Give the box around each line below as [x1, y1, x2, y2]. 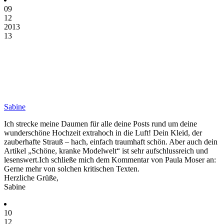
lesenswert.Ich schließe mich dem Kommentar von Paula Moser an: [4, 155, 216, 164]
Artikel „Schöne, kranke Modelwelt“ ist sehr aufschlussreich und [4, 146, 208, 155]
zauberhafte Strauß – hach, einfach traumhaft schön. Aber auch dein [4, 137, 217, 146]
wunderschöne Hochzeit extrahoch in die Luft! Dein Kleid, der [4, 128, 202, 137]
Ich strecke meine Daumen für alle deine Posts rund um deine [4, 119, 197, 128]
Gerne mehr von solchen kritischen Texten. [4, 164, 139, 173]
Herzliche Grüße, [4, 173, 58, 182]
